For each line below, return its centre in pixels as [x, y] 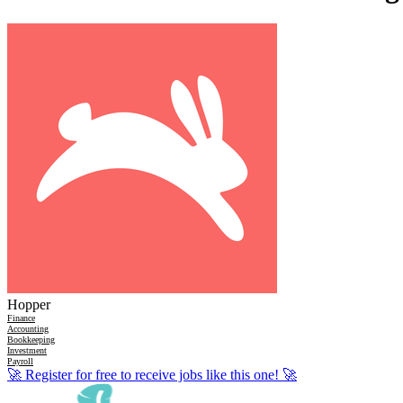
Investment [27, 351]
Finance [21, 318]
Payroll [20, 362]
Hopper [29, 305]
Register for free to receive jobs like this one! [152, 375]
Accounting [28, 329]
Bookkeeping [31, 340]
